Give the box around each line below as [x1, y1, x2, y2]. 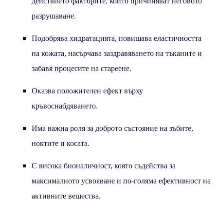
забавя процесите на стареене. [32, 64, 131, 73]
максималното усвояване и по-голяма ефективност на [32, 176, 211, 185]
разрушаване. [32, 11, 76, 20]
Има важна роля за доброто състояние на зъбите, [32, 124, 193, 132]
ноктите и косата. [32, 139, 90, 147]
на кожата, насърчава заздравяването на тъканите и [32, 49, 202, 57]
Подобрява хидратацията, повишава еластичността [32, 34, 201, 42]
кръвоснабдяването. [32, 101, 98, 110]
